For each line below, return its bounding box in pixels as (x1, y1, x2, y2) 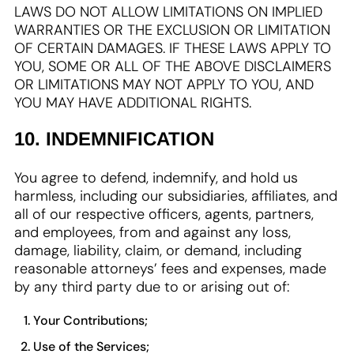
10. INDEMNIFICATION (14, 128, 214, 149)
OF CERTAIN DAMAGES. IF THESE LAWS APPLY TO (14, 39, 331, 58)
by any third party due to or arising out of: (14, 277, 289, 296)
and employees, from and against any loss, (14, 223, 291, 242)
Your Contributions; (33, 312, 148, 329)
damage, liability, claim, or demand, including (14, 241, 302, 260)
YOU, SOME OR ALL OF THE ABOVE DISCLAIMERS (14, 57, 331, 76)
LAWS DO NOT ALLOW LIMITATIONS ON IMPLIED (14, 2, 322, 21)
